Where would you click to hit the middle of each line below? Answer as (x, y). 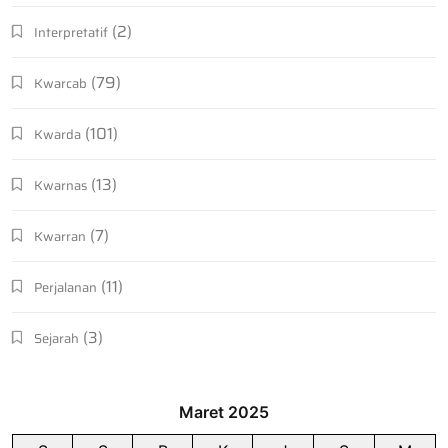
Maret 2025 (224, 412)
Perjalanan (65, 288)
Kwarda (57, 135)
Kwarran (60, 237)
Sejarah (56, 339)
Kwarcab (60, 84)
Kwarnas (60, 186)
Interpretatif (71, 33)
